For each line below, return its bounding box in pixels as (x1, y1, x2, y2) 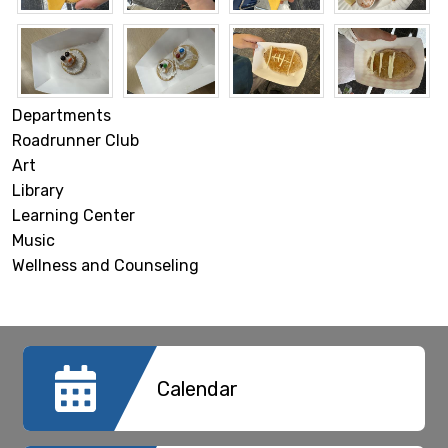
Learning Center (12, 206, 135, 226)
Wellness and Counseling (12, 256, 199, 276)
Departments (12, 106, 111, 126)
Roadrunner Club (12, 131, 139, 151)
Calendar (156, 376, 238, 401)
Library (12, 181, 64, 201)
